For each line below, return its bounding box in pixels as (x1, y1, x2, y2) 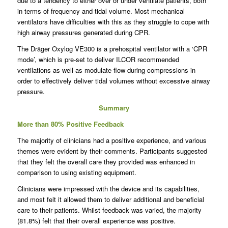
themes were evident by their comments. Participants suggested (17, 146, 207, 156)
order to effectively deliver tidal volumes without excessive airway (17, 75, 210, 85)
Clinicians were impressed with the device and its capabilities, (17, 184, 199, 194)
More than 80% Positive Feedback (17, 119, 124, 129)
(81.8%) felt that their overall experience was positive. (17, 216, 176, 226)
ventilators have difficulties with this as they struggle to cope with (17, 16, 209, 26)
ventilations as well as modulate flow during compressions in (17, 65, 195, 75)
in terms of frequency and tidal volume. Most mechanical (17, 6, 185, 16)
